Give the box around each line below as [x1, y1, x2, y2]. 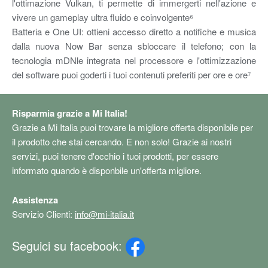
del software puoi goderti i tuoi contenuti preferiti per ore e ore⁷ [12, 68, 251, 81]
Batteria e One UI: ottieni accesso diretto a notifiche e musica [12, 25, 256, 38]
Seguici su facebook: [12, 236, 126, 254]
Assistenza [12, 193, 58, 206]
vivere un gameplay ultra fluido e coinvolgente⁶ [12, 10, 193, 23]
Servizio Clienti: [12, 207, 75, 220]
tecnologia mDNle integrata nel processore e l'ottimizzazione [12, 53, 256, 66]
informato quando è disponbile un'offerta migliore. [12, 163, 202, 176]
